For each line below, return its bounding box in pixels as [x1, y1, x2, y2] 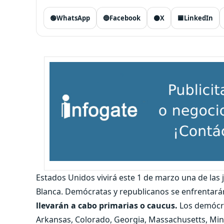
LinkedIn [184, 13, 213, 22]
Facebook [109, 13, 140, 22]
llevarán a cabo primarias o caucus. [36, 199, 177, 211]
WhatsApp [56, 13, 90, 22]
